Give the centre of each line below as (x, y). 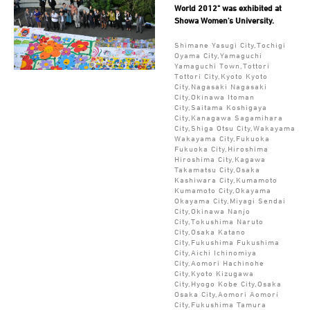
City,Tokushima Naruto (219, 221)
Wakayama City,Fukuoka (222, 138)
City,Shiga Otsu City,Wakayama (235, 128)
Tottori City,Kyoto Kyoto (221, 76)
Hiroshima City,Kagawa (220, 159)
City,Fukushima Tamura (220, 304)
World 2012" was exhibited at (228, 8)
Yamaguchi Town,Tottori (222, 65)
